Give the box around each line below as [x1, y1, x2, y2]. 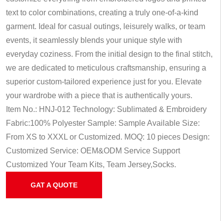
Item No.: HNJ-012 [6, 105, 71, 113]
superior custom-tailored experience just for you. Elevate [6, 77, 202, 86]
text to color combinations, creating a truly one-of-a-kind [6, 8, 198, 17]
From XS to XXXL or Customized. [6, 133, 122, 141]
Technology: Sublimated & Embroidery [71, 105, 207, 113]
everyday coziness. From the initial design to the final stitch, [6, 50, 213, 58]
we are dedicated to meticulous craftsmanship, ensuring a [6, 64, 206, 72]
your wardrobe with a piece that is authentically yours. [6, 91, 192, 100]
